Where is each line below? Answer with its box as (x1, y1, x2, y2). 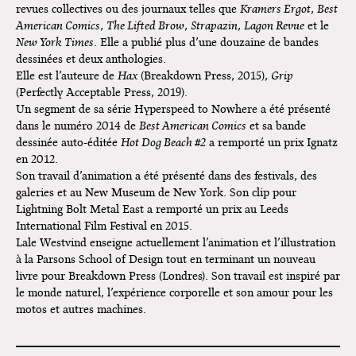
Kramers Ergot (240, 2, 311, 16)
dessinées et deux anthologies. (16, 52, 166, 66)
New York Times (16, 35, 94, 49)
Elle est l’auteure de (16, 68, 118, 83)
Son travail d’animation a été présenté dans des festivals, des (16, 168, 317, 183)
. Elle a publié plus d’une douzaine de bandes (94, 35, 319, 49)
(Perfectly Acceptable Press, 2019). (16, 85, 191, 99)
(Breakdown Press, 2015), (137, 68, 271, 83)
